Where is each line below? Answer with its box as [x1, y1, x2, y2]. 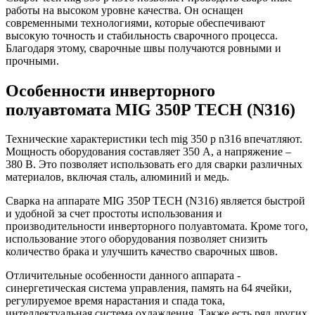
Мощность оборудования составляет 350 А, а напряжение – [6, 146, 291, 158]
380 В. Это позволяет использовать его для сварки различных [6, 158, 302, 171]
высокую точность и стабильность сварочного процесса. [6, 29, 278, 41]
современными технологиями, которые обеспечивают [6, 16, 265, 29]
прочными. [6, 54, 59, 67]
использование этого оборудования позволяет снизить [6, 233, 267, 245]
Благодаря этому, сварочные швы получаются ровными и [6, 41, 281, 54]
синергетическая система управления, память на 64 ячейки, [6, 282, 292, 295]
